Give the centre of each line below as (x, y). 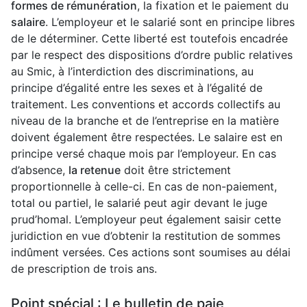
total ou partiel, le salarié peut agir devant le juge (139, 202)
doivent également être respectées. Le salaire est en (147, 137)
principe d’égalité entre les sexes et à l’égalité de (137, 87)
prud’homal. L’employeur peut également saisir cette (146, 219)
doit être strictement (176, 170)
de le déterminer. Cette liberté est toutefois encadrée (149, 38)
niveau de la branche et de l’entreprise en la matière (145, 120)
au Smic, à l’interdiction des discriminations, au (132, 71)
